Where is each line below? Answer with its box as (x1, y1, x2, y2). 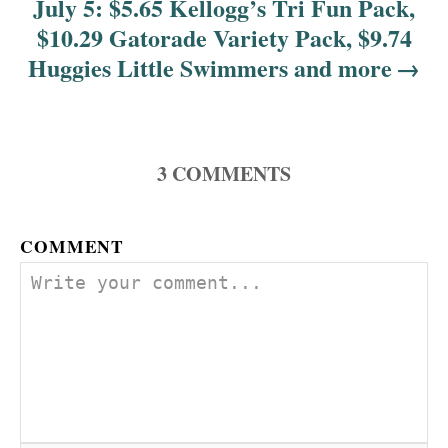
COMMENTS (172, 159, 291, 189)
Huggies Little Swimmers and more (27, 50, 392, 86)
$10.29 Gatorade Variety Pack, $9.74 (36, 20, 412, 56)
